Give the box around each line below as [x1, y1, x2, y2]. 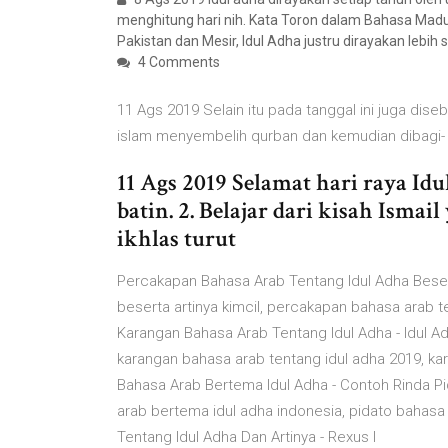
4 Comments [135, 54, 220, 70]
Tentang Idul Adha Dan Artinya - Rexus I [117, 428, 376, 446]
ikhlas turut [117, 223, 241, 254]
